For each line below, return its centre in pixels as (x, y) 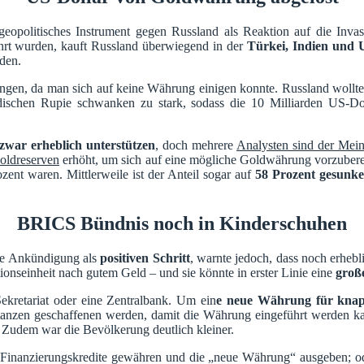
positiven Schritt (145, 258)
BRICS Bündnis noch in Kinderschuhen (182, 223)
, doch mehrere (196, 145)
